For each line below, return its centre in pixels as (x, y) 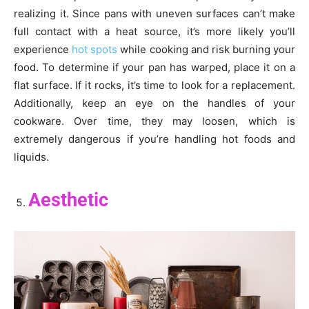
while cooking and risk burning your (206, 49)
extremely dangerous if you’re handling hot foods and (154, 139)
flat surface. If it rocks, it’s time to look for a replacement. (154, 85)
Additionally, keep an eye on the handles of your (154, 103)
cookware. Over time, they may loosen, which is (154, 121)
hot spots (95, 49)
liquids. (31, 157)
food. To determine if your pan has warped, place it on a (154, 67)
